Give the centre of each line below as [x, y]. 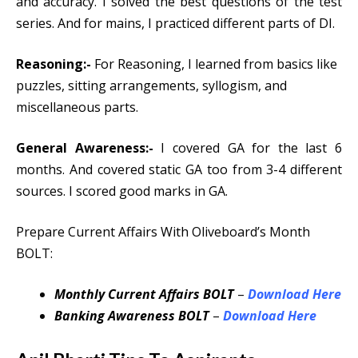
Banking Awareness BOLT [132, 316]
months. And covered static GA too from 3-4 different [179, 169]
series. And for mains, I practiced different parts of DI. [179, 23]
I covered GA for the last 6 [247, 148]
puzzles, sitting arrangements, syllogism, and [151, 86]
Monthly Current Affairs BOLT [146, 294]
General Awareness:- [85, 148]
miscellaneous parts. [79, 107]
